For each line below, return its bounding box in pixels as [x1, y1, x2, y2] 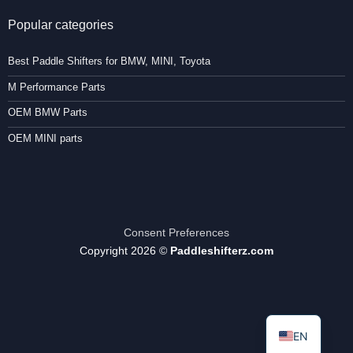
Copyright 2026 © [80, 244, 170, 258]
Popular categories [7, 17, 113, 32]
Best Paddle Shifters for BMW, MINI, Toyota [7, 55, 210, 68]
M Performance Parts [7, 80, 106, 93]
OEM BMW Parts [7, 106, 87, 119]
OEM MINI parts [7, 132, 83, 144]
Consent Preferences [124, 226, 229, 240]
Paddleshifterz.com [170, 244, 273, 258]
